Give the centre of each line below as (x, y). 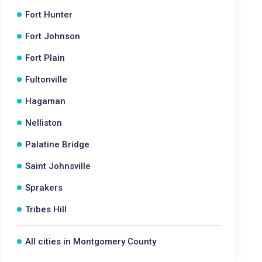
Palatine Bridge (58, 144)
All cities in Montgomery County (91, 242)
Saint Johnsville (58, 166)
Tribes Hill (46, 209)
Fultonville (46, 80)
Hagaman (46, 101)
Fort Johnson (53, 36)
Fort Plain (45, 58)
